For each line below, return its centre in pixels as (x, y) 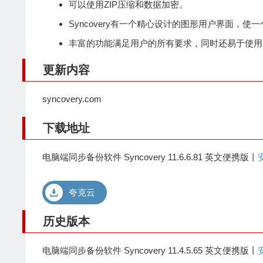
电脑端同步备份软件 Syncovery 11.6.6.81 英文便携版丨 (150, 157)
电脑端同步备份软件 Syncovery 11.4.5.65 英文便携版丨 (150, 251)
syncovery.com (72, 99)
